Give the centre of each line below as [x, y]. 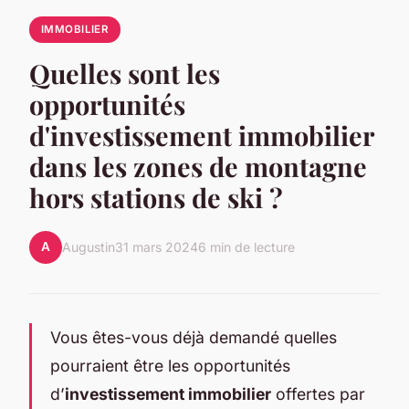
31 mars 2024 [157, 247]
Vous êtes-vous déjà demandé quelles [194, 337]
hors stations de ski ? [156, 197]
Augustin [89, 247]
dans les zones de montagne [198, 166]
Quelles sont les [125, 73]
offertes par [318, 393]
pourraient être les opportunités [170, 365]
